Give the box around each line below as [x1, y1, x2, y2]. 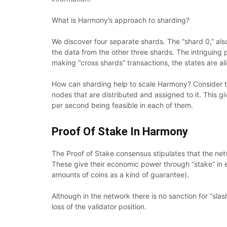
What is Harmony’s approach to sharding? [52, 15, 190, 24]
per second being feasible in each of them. [52, 100, 193, 109]
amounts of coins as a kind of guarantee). [52, 170, 189, 179]
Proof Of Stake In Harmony [52, 125, 188, 138]
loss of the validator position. [52, 202, 146, 211]
